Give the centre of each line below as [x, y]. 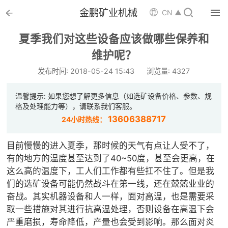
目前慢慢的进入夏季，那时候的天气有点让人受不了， [111, 146]
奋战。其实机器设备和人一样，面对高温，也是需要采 [111, 197]
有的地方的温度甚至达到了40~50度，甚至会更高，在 [111, 159]
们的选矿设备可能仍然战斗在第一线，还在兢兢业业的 [111, 184]
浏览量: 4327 [168, 71]
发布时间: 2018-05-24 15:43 [86, 71]
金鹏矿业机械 [108, 13]
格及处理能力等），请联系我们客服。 [76, 106]
